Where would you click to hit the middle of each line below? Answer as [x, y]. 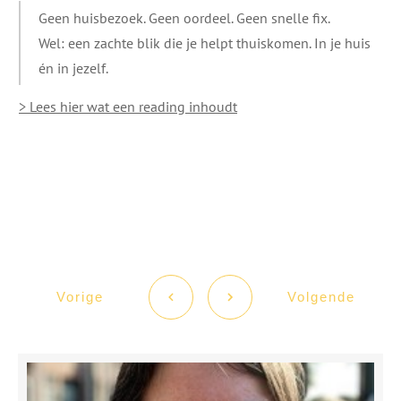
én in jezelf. [73, 68]
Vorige [80, 296]
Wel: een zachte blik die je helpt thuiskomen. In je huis [205, 43]
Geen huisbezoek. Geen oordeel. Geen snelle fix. [184, 17]
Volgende [321, 296]
